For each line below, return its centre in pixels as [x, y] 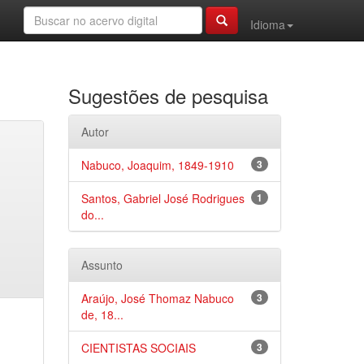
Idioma [268, 24]
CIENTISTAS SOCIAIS [138, 348]
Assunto [102, 265]
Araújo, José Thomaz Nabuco [157, 298]
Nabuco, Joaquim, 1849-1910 [157, 165]
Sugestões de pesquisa [168, 95]
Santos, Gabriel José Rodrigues [162, 198]
